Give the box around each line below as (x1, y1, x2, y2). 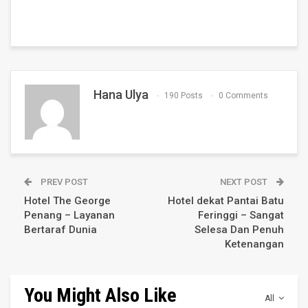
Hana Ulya (93, 87, 148, 102)
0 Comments (219, 91, 268, 101)
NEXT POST (220, 176, 269, 187)
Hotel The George (24, 194, 111, 207)
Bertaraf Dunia (24, 223, 97, 236)
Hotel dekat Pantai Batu (168, 194, 284, 207)
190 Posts (164, 91, 203, 101)
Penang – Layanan (24, 208, 115, 221)
